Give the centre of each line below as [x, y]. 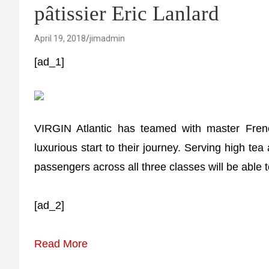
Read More [61, 244]
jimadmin [107, 38]
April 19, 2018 [60, 38]
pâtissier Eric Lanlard [127, 14]
